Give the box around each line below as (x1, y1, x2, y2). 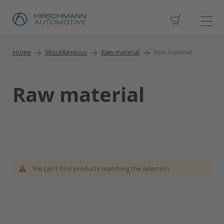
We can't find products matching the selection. (32, 164, 170, 173)
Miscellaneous (45, 47, 87, 56)
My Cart (181, 14, 210, 25)
